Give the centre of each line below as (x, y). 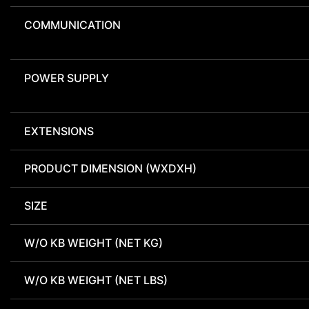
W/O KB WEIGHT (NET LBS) (96, 280)
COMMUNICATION (72, 25)
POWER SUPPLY (67, 78)
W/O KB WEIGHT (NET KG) (93, 243)
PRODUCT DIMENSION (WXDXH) (110, 169)
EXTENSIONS (59, 131)
